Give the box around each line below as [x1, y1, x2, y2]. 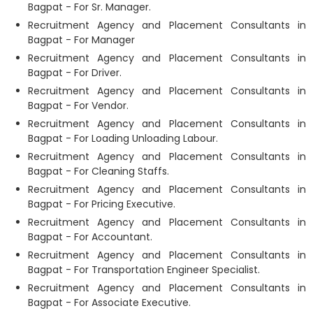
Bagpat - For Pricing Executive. [28, 197, 175, 211]
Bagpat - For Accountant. [28, 230, 152, 244]
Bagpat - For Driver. [28, 66, 122, 80]
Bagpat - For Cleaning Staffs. [28, 164, 169, 178]
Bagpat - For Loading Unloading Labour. [28, 131, 218, 145]
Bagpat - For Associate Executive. [28, 296, 191, 310]
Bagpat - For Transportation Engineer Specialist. [28, 263, 260, 277]
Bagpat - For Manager [28, 33, 135, 47]
